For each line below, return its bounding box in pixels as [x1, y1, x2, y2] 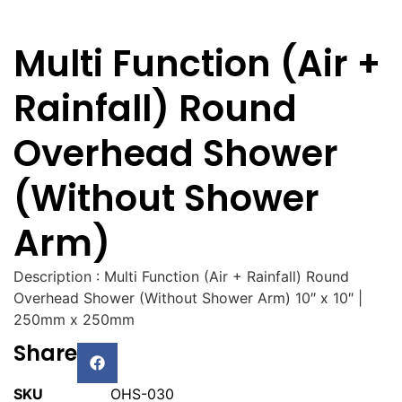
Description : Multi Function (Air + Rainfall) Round [13, 267, 349, 285]
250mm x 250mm [13, 310, 135, 328]
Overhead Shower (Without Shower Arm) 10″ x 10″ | [13, 288, 363, 307]
